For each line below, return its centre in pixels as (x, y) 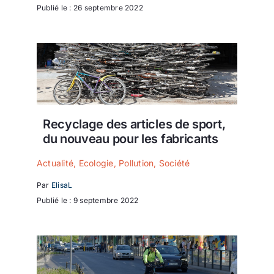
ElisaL (62, 185)
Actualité (55, 163)
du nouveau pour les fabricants (130, 139)
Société (174, 163)
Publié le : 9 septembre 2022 (88, 200)
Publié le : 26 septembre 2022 (90, 7)
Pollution (136, 163)
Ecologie (96, 163)
